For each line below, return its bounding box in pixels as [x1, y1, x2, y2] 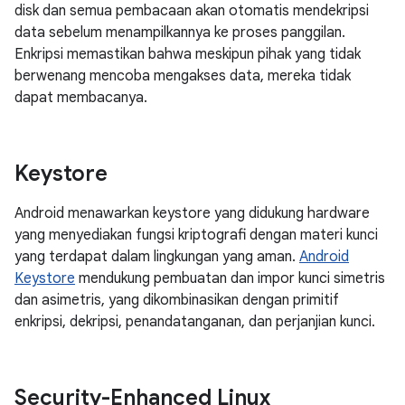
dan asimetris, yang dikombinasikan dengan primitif [14, 291, 339, 309]
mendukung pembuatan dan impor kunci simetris [75, 269, 385, 287]
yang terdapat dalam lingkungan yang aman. [14, 248, 299, 266]
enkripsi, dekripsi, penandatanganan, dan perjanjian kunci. [14, 313, 375, 331]
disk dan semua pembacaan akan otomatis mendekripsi [14, 2, 369, 20]
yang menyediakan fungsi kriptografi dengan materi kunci [14, 226, 378, 244]
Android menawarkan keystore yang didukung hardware [14, 204, 370, 222]
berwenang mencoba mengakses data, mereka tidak [14, 67, 351, 85]
